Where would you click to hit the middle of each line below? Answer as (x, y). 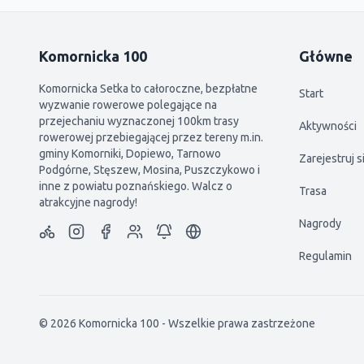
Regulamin (325, 256)
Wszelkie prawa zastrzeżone (242, 323)
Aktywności (328, 126)
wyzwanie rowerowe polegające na (128, 105)
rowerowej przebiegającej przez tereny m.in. (151, 137)
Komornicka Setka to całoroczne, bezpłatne (148, 89)
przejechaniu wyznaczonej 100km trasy (139, 121)
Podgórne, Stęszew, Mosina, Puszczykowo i (149, 170)
